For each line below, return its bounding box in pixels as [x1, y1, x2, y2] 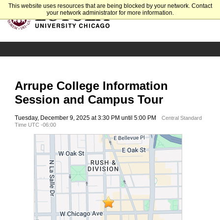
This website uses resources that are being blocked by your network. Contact [8, 2, 212, 9]
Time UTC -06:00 [15, 121, 56, 128]
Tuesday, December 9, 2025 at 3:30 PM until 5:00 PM [15, 114, 156, 121]
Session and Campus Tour [15, 92, 163, 106]
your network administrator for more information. [46, 9, 174, 16]
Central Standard [161, 114, 202, 121]
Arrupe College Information [15, 79, 168, 92]
